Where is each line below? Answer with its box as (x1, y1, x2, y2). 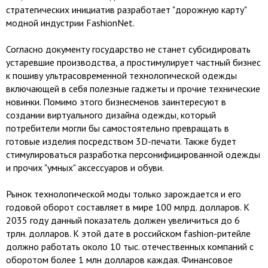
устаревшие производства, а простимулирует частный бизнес (6, 56, 261, 68)
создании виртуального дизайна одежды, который (6, 109, 216, 121)
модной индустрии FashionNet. (6, 17, 135, 29)
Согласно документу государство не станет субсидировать (6, 43, 251, 55)
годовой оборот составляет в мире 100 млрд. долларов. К (6, 201, 249, 213)
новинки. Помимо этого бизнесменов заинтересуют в (6, 96, 226, 108)
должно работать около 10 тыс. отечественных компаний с (6, 240, 254, 252)
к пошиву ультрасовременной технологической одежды (6, 69, 237, 81)
